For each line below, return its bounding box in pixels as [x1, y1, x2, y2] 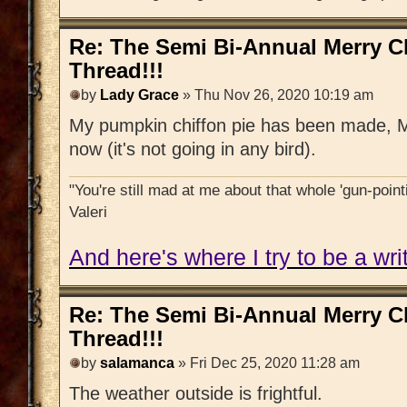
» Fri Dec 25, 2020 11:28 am [174, 354, 360, 371]
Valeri [69, 203, 107, 222]
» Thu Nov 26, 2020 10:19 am [179, 86, 373, 103]
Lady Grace [100, 86, 179, 103]
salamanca [100, 354, 174, 371]
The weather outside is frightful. [69, 382, 323, 403]
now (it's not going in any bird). [69, 138, 316, 159]
